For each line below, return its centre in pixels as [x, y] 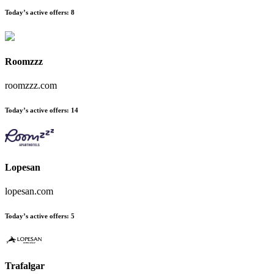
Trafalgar [25, 265]
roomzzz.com [31, 86]
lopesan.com [29, 191]
